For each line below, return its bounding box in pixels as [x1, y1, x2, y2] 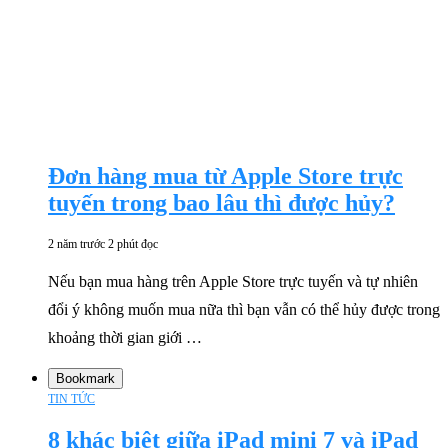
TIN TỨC [48, 391, 95, 406]
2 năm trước [48, 236, 105, 251]
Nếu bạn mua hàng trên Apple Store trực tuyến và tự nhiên [48, 272, 418, 290]
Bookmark [56, 370, 115, 386]
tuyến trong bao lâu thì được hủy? [48, 189, 395, 216]
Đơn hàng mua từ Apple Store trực [48, 162, 403, 189]
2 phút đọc [108, 236, 158, 251]
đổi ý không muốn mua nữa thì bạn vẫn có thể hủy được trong [48, 300, 440, 318]
